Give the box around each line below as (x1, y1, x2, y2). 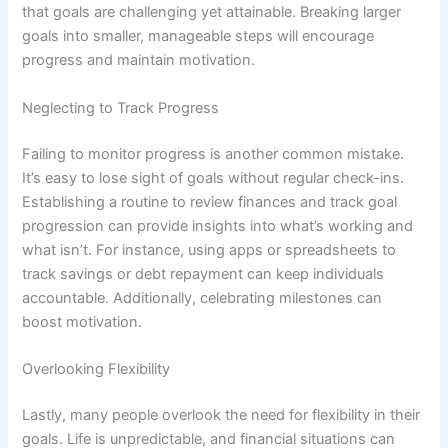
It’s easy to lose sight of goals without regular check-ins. (22, 168, 405, 187)
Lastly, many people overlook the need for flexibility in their (22, 405, 421, 424)
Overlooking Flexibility (22, 359, 171, 378)
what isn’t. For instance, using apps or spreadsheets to (22, 240, 397, 259)
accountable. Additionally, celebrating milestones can (22, 288, 383, 307)
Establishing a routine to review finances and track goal (22, 192, 398, 211)
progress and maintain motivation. (22, 51, 256, 70)
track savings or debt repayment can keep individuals (22, 264, 385, 283)
